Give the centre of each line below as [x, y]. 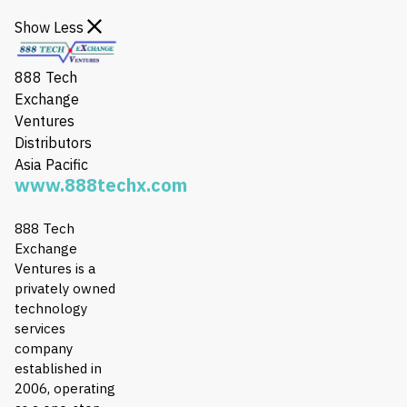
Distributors [53, 143]
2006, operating [65, 388]
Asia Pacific [51, 164]
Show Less [51, 27]
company [44, 348]
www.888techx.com [101, 185]
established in [58, 368]
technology [51, 308]
